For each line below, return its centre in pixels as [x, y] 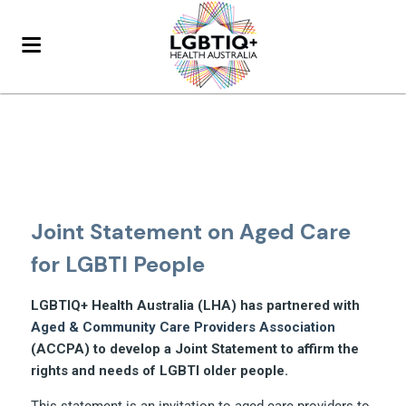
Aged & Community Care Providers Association [184, 327]
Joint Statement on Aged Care [191, 232]
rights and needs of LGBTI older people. [162, 371]
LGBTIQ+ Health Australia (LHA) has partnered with [196, 305]
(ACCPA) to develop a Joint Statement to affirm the [195, 349]
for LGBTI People [118, 264]
